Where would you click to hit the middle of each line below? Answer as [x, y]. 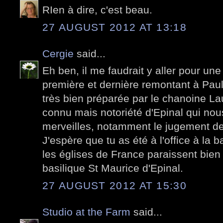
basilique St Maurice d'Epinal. [113, 168]
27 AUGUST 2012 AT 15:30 [114, 185]
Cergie [58, 53]
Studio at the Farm [86, 212]
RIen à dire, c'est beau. [97, 10]
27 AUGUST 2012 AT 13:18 [114, 27]
